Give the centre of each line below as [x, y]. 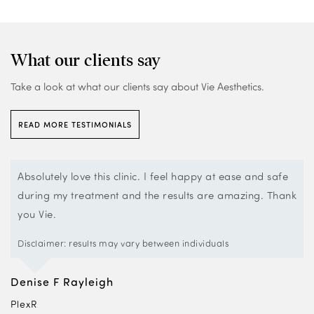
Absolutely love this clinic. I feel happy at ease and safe [153, 176]
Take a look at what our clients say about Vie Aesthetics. [137, 87]
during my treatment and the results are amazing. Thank [157, 195]
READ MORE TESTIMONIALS [75, 125]
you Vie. [37, 214]
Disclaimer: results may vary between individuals [123, 243]
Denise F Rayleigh [62, 282]
